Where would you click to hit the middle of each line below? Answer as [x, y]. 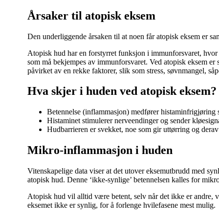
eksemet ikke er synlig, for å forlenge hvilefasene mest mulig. [121, 205]
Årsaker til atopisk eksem [91, 15]
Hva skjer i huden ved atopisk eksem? [122, 91]
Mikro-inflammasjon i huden [100, 150]
